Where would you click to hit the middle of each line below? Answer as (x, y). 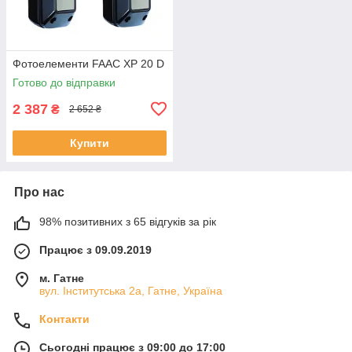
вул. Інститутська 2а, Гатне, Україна (131, 290)
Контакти (64, 319)
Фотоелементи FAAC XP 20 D (88, 63)
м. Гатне (62, 278)
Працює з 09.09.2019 (95, 249)
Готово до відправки (64, 82)
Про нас (39, 192)
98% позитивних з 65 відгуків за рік (128, 221)
